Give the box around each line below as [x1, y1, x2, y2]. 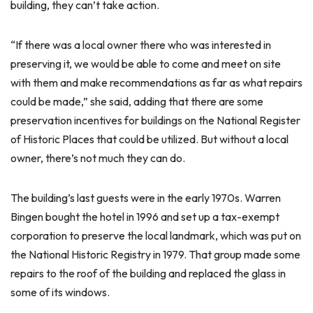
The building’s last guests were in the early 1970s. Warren [10, 191, 281, 205]
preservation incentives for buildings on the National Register [10, 113, 300, 127]
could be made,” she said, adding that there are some [10, 94, 263, 108]
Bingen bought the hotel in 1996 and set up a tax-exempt [10, 210, 279, 224]
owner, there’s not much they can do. [10, 151, 185, 165]
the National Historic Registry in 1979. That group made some [10, 247, 300, 261]
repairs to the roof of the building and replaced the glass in [10, 266, 286, 280]
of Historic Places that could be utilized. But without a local [10, 132, 289, 146]
